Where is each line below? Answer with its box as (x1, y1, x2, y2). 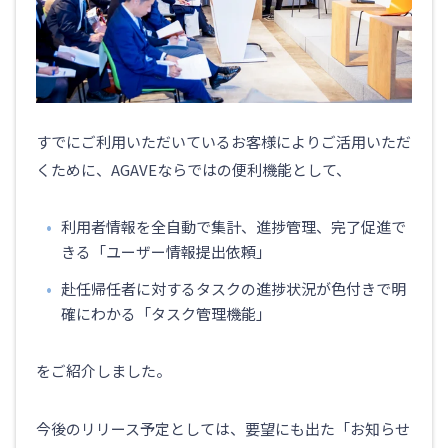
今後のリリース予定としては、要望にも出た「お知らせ (36, 418, 410, 440)
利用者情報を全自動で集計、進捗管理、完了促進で (61, 216, 406, 238)
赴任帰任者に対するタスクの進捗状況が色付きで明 (61, 278, 406, 300)
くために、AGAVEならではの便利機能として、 (36, 159, 351, 181)
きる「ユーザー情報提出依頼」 (61, 241, 271, 263)
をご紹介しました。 (36, 360, 171, 382)
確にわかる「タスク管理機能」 (61, 303, 271, 325)
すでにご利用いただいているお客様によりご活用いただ (36, 131, 411, 153)
